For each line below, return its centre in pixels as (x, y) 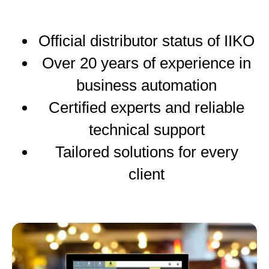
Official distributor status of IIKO (147, 41)
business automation (147, 85)
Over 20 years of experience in (147, 63)
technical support (147, 129)
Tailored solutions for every (147, 152)
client (147, 174)
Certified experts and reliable (147, 107)
